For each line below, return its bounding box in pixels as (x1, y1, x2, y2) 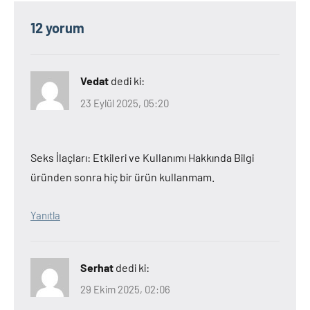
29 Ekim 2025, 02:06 (80, 283, 170, 295)
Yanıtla (30, 208, 60, 221)
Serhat (80, 260, 113, 274)
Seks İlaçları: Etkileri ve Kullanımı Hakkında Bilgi (30, 150, 254, 164)
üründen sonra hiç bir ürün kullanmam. (30, 170, 215, 183)
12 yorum (30, 19, 84, 36)
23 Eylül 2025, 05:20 (80, 96, 169, 109)
